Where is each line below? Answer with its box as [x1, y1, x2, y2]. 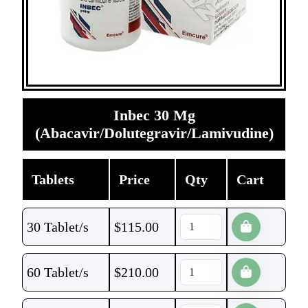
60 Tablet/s [27, 265, 89, 280]
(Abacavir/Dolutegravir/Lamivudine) [34, 124, 274, 142]
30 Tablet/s [27, 219, 89, 234]
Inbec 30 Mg [113, 107, 195, 124]
